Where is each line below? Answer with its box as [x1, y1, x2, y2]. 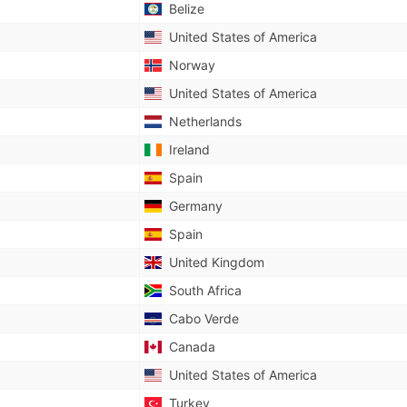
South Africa [161, 283, 242, 298]
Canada [161, 339, 215, 354]
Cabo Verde [161, 311, 239, 326]
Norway [161, 57, 215, 73]
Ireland [161, 142, 210, 157]
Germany [161, 198, 223, 213]
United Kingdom [161, 254, 264, 270]
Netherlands [161, 114, 242, 129]
